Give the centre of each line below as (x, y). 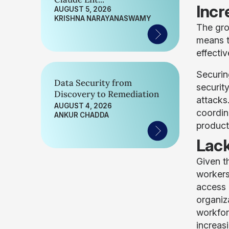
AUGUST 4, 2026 (83, 106)
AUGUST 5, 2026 (83, 9)
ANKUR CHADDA (82, 115)
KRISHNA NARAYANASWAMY (103, 18)
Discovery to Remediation (107, 94)
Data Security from (93, 83)
